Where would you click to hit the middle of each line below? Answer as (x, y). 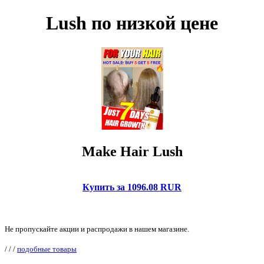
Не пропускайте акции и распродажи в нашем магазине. (97, 229)
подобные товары (47, 249)
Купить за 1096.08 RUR (132, 187)
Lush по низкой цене (132, 23)
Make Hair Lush (132, 151)
